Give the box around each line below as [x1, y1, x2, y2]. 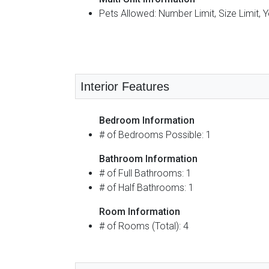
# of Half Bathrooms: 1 [99, 181, 194, 193]
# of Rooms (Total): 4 [99, 220, 189, 232]
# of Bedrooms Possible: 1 [99, 128, 211, 141]
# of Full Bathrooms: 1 [99, 167, 192, 179]
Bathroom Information [99, 153, 198, 165]
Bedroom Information [99, 114, 195, 126]
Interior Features [80, 79, 169, 93]
